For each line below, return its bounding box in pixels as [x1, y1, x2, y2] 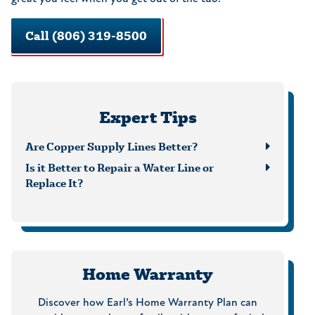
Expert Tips [98, 107, 197, 128]
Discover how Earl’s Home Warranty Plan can [38, 297, 257, 309]
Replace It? [25, 175, 83, 191]
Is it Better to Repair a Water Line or [25, 160, 214, 175]
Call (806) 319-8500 [25, 27, 147, 44]
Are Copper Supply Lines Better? [25, 139, 198, 154]
